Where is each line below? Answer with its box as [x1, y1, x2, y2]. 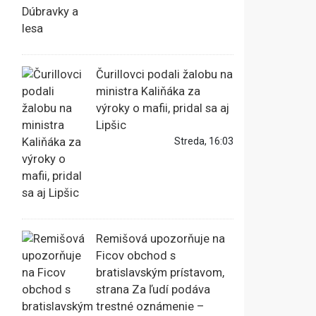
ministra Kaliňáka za [96, 85, 200, 99]
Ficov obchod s [96, 249, 176, 263]
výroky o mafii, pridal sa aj [96, 102, 229, 116]
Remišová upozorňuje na [96, 232, 225, 246]
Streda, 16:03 [174, 135, 233, 147]
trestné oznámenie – [96, 300, 204, 314]
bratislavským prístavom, [96, 266, 224, 280]
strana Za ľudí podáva [96, 283, 210, 297]
